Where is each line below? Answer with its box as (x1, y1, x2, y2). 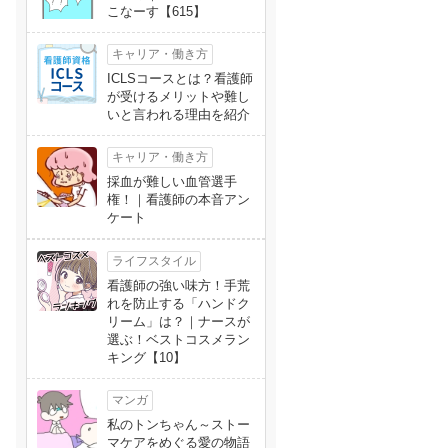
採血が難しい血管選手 (107, 174, 237, 189)
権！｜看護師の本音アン (107, 192, 250, 207)
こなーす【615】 (107, 4, 206, 19)
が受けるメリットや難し (107, 89, 250, 104)
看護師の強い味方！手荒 (107, 278, 250, 293)
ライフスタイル (112, 254, 196, 268)
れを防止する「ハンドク (107, 296, 250, 311)
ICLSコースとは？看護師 (107, 71, 253, 86)
